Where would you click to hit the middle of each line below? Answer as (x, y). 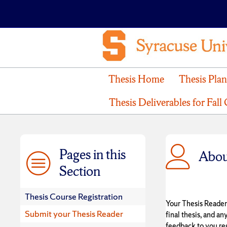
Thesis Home (136, 79)
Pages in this (92, 155)
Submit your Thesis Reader (74, 214)
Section (80, 171)
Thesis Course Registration (74, 197)
